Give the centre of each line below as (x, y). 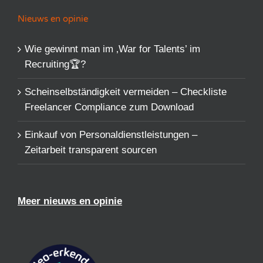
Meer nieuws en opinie (70, 201)
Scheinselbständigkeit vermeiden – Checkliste (126, 92)
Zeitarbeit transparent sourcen (91, 150)
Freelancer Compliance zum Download (109, 107)
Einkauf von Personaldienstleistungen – (111, 135)
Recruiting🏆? (55, 65)
